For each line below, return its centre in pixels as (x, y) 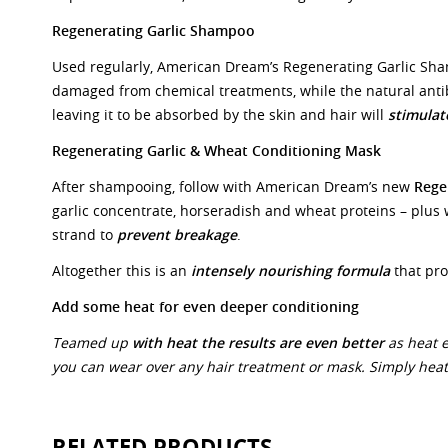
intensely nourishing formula (290, 270)
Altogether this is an (121, 270)
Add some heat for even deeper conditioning (205, 306)
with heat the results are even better (258, 342)
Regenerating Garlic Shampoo (153, 30)
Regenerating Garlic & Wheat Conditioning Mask (216, 150)
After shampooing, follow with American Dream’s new (233, 186)
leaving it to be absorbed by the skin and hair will (220, 114)
